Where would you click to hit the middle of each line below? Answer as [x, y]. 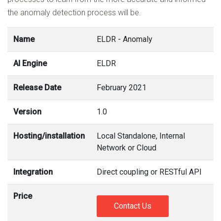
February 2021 [122, 88]
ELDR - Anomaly [125, 39]
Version [27, 112]
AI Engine [30, 64]
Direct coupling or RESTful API [149, 172]
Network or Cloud [127, 148]
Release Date [37, 88]
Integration [33, 172]
